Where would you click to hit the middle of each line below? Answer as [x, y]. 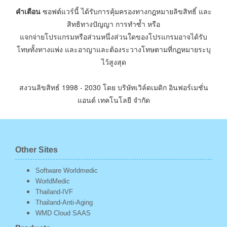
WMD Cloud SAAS [63, 213]
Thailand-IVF [54, 192]
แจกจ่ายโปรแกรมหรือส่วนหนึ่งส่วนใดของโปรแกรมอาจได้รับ [113, 37]
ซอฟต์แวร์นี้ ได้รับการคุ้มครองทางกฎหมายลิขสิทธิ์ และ [126, 11]
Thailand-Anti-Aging [64, 203]
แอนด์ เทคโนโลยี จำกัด [113, 100]
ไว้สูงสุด [113, 62]
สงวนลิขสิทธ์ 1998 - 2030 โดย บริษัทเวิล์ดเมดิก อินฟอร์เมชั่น [113, 87]
